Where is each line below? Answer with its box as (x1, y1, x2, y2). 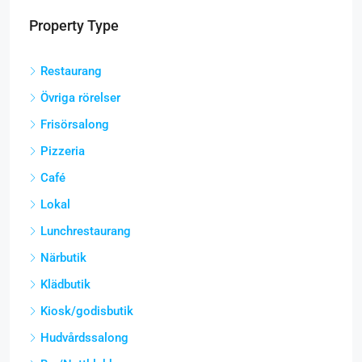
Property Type (29, 16, 119, 34)
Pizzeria (40, 143, 85, 158)
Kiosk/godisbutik (40, 303, 133, 318)
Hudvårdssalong (40, 330, 128, 345)
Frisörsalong (40, 116, 109, 132)
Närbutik (40, 250, 86, 265)
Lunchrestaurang (40, 223, 131, 238)
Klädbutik (40, 276, 90, 292)
